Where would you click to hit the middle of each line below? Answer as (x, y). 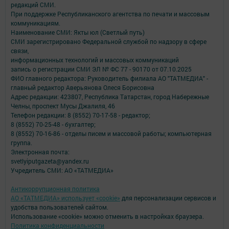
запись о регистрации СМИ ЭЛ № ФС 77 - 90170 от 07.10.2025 (101, 69)
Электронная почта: (40, 152)
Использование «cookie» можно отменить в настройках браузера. (107, 216)
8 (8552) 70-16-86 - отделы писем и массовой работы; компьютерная (111, 134)
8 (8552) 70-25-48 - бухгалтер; (53, 124)
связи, (20, 51)
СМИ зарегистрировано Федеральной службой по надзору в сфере (109, 42)
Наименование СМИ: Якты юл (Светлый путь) (78, 32)
